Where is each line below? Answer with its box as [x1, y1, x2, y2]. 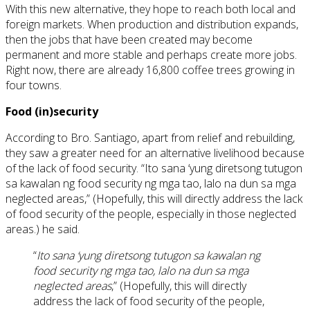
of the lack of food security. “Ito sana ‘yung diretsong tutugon [6, 161, 302, 176]
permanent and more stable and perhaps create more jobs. [6, 47, 297, 63]
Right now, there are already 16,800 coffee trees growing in [6, 62, 295, 78]
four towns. [6, 77, 62, 93]
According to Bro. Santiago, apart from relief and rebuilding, [6, 130, 295, 146]
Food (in [6, 104, 49, 120]
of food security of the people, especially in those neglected [6, 206, 296, 222]
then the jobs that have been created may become [6, 32, 253, 48]
